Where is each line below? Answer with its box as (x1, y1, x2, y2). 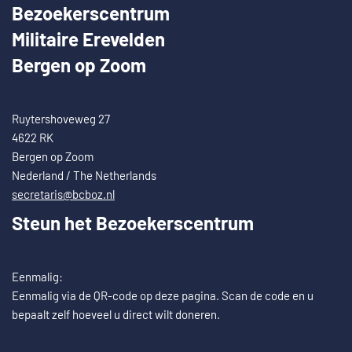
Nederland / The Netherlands (12, 167, 156, 182)
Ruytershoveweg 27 (12, 111, 110, 126)
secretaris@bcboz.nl (12, 186, 115, 201)
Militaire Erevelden (12, 27, 165, 50)
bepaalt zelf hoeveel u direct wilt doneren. (12, 306, 220, 321)
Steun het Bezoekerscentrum (12, 211, 254, 234)
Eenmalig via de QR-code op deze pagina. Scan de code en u (12, 288, 313, 302)
